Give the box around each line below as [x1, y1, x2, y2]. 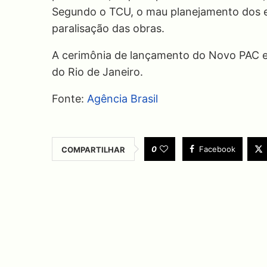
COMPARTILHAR [61, 144, 125, 154]
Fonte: [52, 92, 87, 105]
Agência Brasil [87, 92, 158, 105]
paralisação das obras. [52, 21, 164, 35]
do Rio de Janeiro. [52, 65, 143, 78]
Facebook [199, 144, 235, 154]
